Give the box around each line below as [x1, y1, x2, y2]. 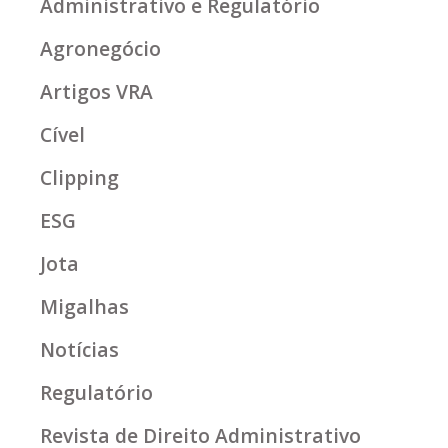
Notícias [40, 336, 119, 364]
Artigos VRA [40, 78, 153, 106]
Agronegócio [40, 35, 161, 63]
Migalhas [40, 293, 129, 321]
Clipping [40, 164, 119, 192]
